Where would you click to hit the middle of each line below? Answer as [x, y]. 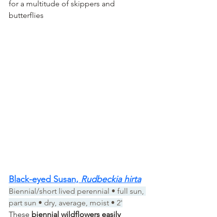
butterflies [26, 15]
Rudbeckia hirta [111, 179]
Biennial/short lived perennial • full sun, [77, 191]
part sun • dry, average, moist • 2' [66, 202]
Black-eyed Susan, [45, 179]
